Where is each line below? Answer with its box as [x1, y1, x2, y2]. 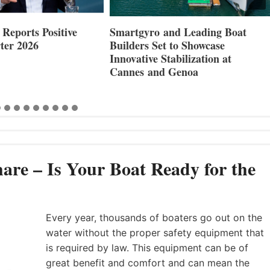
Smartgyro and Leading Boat [110, 24, 246, 40]
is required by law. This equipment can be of [46, 241, 248, 254]
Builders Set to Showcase [110, 37, 225, 53]
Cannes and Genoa [110, 63, 198, 80]
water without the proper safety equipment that [46, 226, 264, 239]
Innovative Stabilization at [110, 50, 231, 66]
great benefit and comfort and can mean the [46, 256, 250, 269]
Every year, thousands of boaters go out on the [46, 211, 262, 224]
